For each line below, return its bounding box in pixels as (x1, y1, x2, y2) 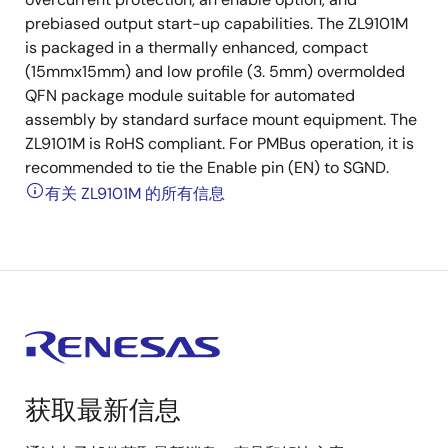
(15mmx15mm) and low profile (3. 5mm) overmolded (25, 61, 405, 82)
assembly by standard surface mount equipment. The (25, 109, 417, 130)
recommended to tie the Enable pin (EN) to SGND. (25, 157, 389, 178)
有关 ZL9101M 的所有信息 (45, 183, 225, 204)
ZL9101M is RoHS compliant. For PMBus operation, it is (25, 133, 414, 154)
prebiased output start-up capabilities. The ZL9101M (25, 13, 408, 34)
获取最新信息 (25, 393, 181, 427)
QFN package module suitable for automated (25, 85, 355, 106)
